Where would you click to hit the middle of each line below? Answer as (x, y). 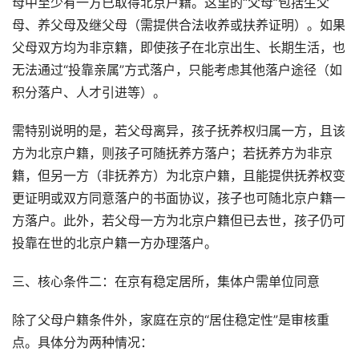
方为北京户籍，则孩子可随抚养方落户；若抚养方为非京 (172, 153)
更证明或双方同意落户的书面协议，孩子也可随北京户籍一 (179, 198)
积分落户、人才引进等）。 (89, 93)
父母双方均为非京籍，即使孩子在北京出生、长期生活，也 (179, 48)
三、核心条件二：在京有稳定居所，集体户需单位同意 (166, 282)
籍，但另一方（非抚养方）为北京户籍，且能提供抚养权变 (179, 176)
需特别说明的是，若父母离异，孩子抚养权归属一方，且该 (179, 131)
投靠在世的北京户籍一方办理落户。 (115, 243)
